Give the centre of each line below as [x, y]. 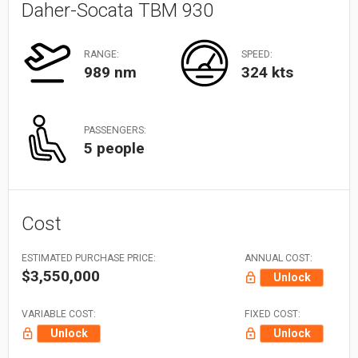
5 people [114, 149]
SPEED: [257, 55]
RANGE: [101, 55]
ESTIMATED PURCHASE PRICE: [89, 258]
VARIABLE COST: [59, 314]
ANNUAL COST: [278, 258]
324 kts [267, 73]
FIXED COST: [272, 314]
